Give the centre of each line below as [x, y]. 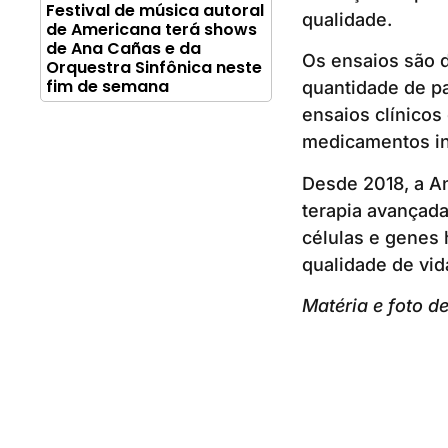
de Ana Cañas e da [123, 49]
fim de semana [107, 87]
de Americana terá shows [151, 30]
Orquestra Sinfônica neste [154, 68]
